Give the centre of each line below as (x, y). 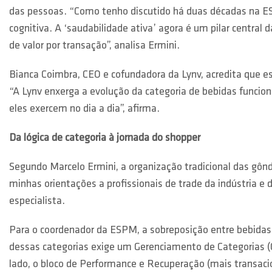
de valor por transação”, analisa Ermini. (94, 46)
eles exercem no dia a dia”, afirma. (84, 109)
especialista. (37, 201)
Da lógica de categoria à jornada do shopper (105, 138)
